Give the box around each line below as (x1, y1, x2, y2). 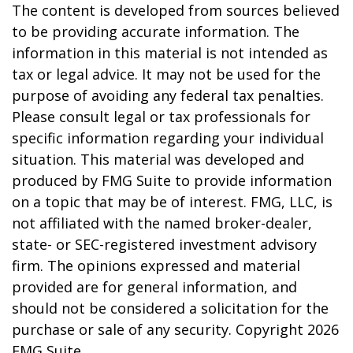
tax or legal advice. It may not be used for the (12, 65, 321, 84)
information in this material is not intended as (12, 43, 328, 62)
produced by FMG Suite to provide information (12, 171, 332, 190)
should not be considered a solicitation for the (12, 299, 329, 318)
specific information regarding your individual (12, 128, 324, 147)
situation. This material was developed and (12, 150, 304, 169)
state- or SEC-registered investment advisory (12, 235, 317, 254)
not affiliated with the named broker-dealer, (12, 214, 312, 232)
